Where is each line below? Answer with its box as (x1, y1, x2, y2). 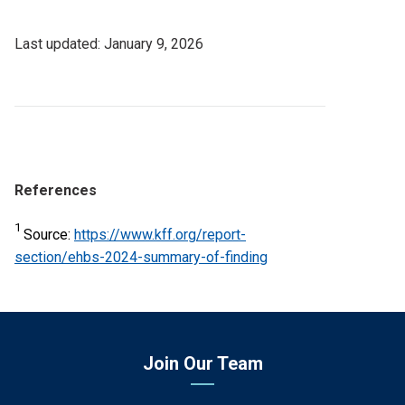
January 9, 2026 (104, 34, 203, 52)
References (14, 181, 97, 199)
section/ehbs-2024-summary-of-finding (14, 248, 268, 266)
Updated (14, 57, 68, 75)
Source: (24, 225, 74, 243)
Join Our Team (142, 352, 263, 374)
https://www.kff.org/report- (74, 225, 246, 243)
